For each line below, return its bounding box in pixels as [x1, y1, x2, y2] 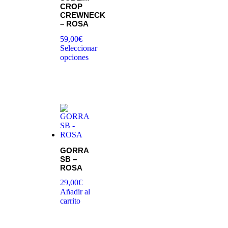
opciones [60, 52, 89, 62]
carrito [60, 196, 80, 206]
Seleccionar [60, 43, 97, 52]
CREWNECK [60, 11, 105, 20]
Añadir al [60, 187, 90, 196]
